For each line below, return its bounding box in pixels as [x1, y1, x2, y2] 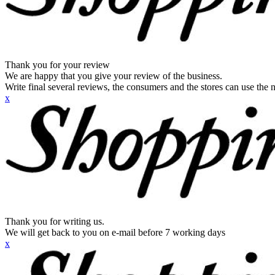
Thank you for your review [5, 60, 110, 70]
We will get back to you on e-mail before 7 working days [5, 227, 225, 238]
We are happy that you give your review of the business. [5, 71, 222, 81]
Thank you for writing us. [5, 216, 104, 227]
